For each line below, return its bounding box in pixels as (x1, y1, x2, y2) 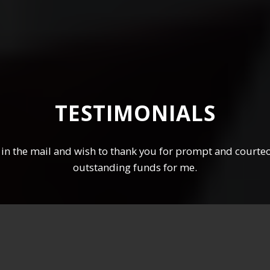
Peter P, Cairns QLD (80, 202, 190, 219)
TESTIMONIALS (54, 98, 216, 127)
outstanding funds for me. (73, 160, 197, 174)
